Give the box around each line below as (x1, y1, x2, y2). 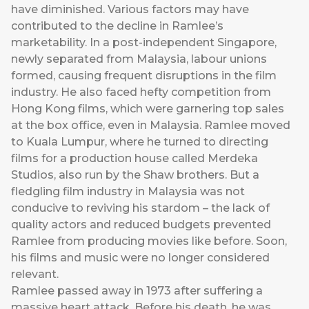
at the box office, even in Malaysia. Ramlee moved (11, 119, 290, 132)
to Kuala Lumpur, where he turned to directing (11, 135, 268, 149)
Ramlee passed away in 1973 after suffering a (11, 284, 263, 298)
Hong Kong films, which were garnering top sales (11, 102, 284, 116)
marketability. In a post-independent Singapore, (11, 36, 277, 50)
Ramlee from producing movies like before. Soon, (11, 235, 287, 248)
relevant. (11, 268, 59, 281)
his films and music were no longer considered (11, 251, 270, 265)
